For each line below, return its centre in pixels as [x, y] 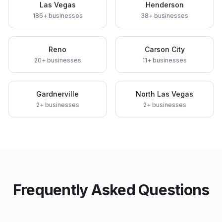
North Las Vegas [165, 94]
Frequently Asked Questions [111, 190]
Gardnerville [57, 94]
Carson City [165, 49]
